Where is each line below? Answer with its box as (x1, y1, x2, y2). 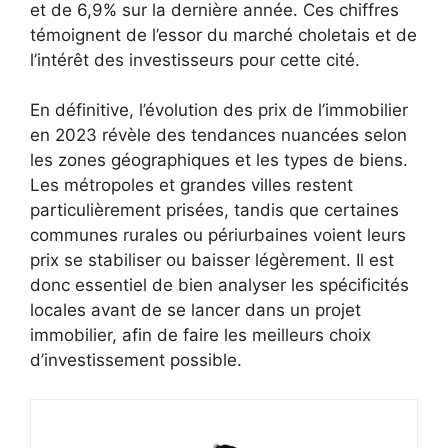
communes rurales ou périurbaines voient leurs (30, 225, 406, 246)
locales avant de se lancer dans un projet (30, 300, 361, 321)
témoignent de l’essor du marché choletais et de (30, 24, 417, 45)
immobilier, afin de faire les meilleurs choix (30, 325, 371, 346)
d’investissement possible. (30, 350, 242, 371)
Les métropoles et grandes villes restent (30, 175, 353, 196)
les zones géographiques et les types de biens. (30, 150, 408, 171)
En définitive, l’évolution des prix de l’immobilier (30, 100, 408, 121)
